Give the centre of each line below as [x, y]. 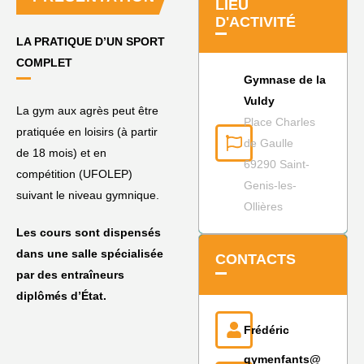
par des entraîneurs [70, 275]
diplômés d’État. [61, 296]
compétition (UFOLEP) [74, 174]
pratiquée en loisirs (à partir [87, 132]
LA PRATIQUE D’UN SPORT [91, 42]
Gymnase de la [284, 80]
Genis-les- [270, 186]
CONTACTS [256, 260]
